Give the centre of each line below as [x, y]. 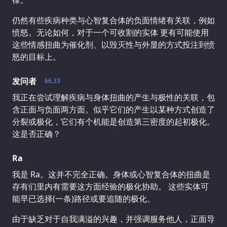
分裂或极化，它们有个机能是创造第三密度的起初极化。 [113, 121]
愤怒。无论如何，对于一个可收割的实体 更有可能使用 [110, 32]
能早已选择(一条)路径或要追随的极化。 [84, 198]
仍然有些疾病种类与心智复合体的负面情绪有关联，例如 [113, 20]
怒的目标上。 [36, 56]
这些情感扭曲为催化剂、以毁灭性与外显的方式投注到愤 [113, 44]
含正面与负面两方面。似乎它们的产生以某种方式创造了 [113, 109]
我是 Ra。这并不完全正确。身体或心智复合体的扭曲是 [111, 174]
